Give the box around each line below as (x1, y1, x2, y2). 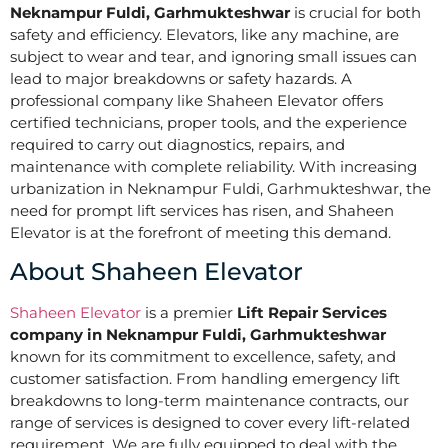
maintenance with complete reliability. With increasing (10, 157, 417, 176)
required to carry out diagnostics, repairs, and (10, 135, 345, 154)
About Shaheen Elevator (10, 257, 303, 287)
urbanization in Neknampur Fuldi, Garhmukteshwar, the (10, 179, 431, 198)
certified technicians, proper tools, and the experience (10, 113, 407, 132)
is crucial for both (290, 3, 421, 22)
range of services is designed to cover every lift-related (10, 413, 410, 433)
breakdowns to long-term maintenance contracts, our (10, 391, 409, 411)
